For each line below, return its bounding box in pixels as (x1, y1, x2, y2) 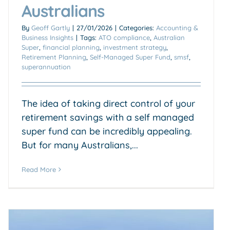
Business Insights (22, 33, 73, 42)
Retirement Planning (22, 52, 86, 61)
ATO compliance (99, 33, 150, 42)
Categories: (119, 23, 156, 32)
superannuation (22, 62, 71, 71)
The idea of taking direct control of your (22, 97, 195, 109)
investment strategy (103, 43, 166, 51)
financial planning (43, 43, 100, 51)
